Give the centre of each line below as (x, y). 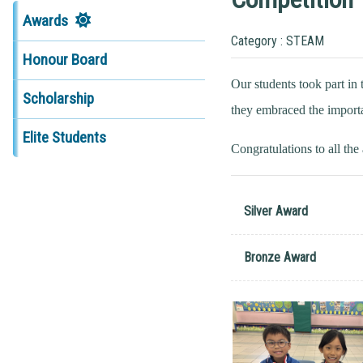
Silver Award (275, 211)
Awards (45, 20)
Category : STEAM (277, 41)
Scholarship (58, 99)
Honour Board (64, 60)
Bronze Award (280, 257)
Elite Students (64, 138)
